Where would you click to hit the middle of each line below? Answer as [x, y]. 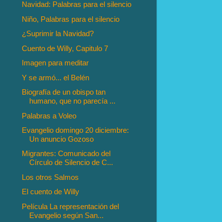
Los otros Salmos [51, 177]
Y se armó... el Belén [56, 77]
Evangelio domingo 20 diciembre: [76, 130]
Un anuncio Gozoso [62, 139]
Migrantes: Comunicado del [66, 154]
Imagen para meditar [55, 63]
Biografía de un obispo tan [64, 92]
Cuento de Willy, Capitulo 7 [65, 48]
